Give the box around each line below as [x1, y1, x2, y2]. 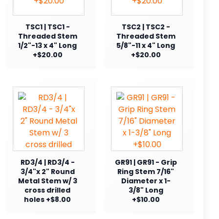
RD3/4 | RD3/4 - [20, 157, 75, 167]
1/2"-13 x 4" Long [18, 40, 77, 50]
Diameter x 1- [121, 175, 171, 186]
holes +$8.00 [24, 194, 71, 204]
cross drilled [24, 185, 70, 195]
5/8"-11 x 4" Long [116, 40, 175, 50]
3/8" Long [128, 185, 163, 195]
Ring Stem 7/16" [117, 166, 174, 176]
